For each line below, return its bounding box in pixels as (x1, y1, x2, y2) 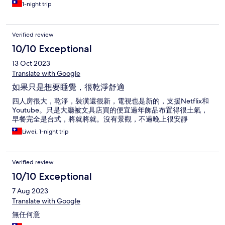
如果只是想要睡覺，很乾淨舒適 (12, 82, 125, 92)
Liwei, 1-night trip (22, 128, 69, 136)
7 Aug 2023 (12, 186, 48, 196)
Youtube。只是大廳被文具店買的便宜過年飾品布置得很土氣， (12, 105, 208, 115)
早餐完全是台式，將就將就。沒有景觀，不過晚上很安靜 (12, 115, 188, 124)
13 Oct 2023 (12, 59, 50, 68)
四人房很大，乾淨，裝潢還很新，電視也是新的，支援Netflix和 (12, 96, 209, 106)
